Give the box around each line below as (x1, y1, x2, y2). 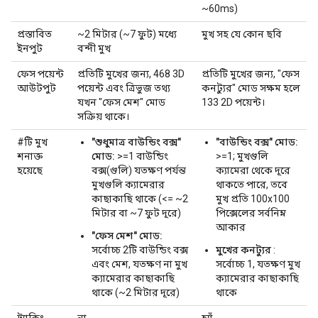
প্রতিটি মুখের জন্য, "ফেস (202, 67, 300, 79)
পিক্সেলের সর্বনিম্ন (216, 207, 286, 219)
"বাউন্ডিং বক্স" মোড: (216, 136, 298, 148)
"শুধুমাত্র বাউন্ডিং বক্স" (92, 136, 181, 148)
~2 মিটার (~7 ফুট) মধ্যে (77, 28, 177, 40)
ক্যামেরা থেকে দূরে (216, 164, 290, 176)
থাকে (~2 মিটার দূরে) (92, 286, 180, 298)
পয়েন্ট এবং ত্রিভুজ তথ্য (77, 82, 170, 94)
